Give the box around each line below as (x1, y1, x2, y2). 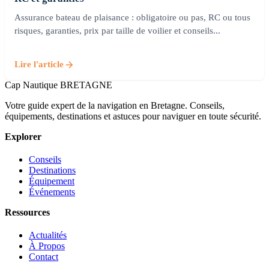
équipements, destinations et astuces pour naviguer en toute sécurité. (5, 110, 261, 121)
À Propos (29, 240, 65, 251)
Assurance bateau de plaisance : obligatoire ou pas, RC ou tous (14, 13, 250, 23)
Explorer (5, 131, 41, 142)
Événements (29, 186, 75, 197)
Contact (29, 251, 58, 262)
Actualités (29, 229, 67, 240)
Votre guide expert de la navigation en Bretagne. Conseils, (5, 100, 225, 110)
